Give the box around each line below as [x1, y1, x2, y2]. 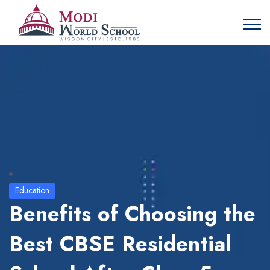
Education [15, 184, 49, 196]
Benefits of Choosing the [9, 198, 256, 229]
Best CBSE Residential [9, 228, 231, 259]
